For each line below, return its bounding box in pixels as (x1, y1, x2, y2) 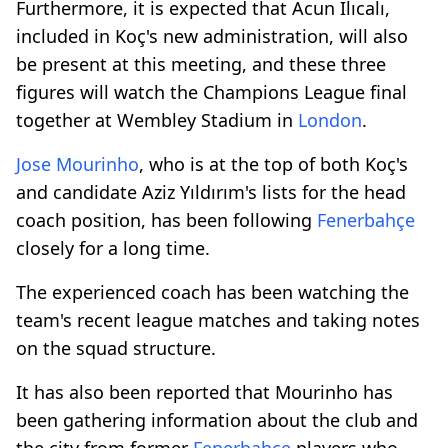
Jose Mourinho (16, 151, 139, 176)
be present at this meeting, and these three (16, 51, 386, 76)
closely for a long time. (16, 235, 210, 260)
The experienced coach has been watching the (16, 279, 409, 304)
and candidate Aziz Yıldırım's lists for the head (16, 179, 406, 204)
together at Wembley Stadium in (16, 107, 298, 132)
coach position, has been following (16, 207, 317, 232)
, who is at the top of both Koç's (139, 151, 408, 176)
